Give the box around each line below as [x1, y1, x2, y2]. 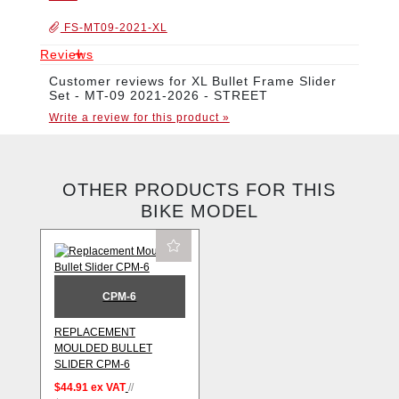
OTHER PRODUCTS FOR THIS [62, 179, 337, 199]
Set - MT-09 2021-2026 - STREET [48, 87, 268, 102]
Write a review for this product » [48, 110, 230, 124]
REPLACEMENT [53, 326, 135, 338]
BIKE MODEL [140, 200, 258, 221]
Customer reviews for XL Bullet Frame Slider [48, 73, 337, 88]
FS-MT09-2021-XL [60, 20, 167, 34]
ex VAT [90, 380, 126, 394]
